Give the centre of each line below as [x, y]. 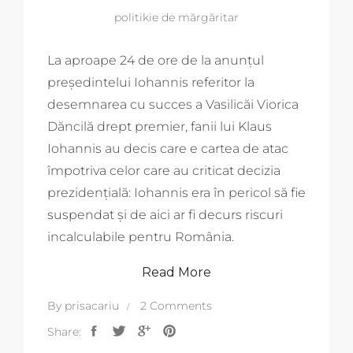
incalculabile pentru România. [141, 236]
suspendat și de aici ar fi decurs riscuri [165, 214]
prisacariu [92, 305]
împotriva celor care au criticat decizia [164, 170]
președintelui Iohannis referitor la [151, 82]
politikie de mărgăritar [176, 17]
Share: [64, 331]
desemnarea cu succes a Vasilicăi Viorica [173, 104]
